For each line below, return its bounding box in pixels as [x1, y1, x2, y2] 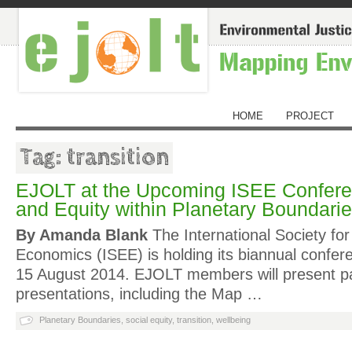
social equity [126, 315, 172, 324]
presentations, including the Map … [16, 285, 262, 302]
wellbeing [216, 315, 251, 324]
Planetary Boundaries [39, 315, 121, 324]
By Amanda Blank [16, 226, 148, 244]
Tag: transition [20, 144, 169, 171]
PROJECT [286, 110, 335, 122]
